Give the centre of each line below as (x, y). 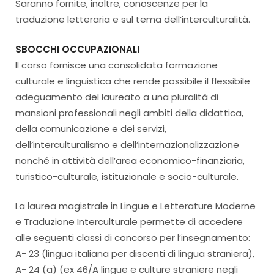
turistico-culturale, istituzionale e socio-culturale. (127, 176)
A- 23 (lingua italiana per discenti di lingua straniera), (135, 254)
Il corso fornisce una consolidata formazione (117, 65)
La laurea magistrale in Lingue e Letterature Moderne (135, 206)
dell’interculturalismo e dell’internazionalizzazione (127, 144)
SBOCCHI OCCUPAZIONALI (77, 49)
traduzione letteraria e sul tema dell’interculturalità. (133, 19)
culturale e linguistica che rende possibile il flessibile (133, 81)
